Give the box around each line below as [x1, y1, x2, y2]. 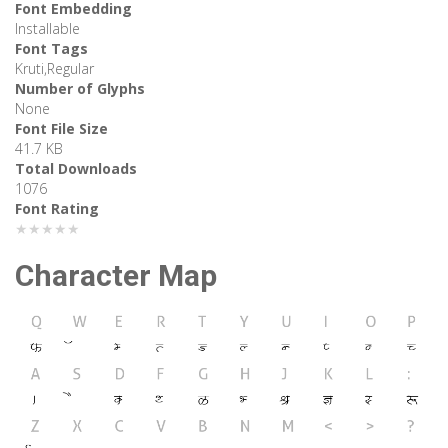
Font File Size [15, 119, 108, 139]
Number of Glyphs [15, 79, 145, 99]
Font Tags [15, 39, 88, 59]
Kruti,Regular [15, 59, 94, 79]
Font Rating [15, 199, 99, 219]
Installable [15, 19, 80, 39]
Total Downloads [15, 159, 137, 179]
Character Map [15, 258, 217, 294]
